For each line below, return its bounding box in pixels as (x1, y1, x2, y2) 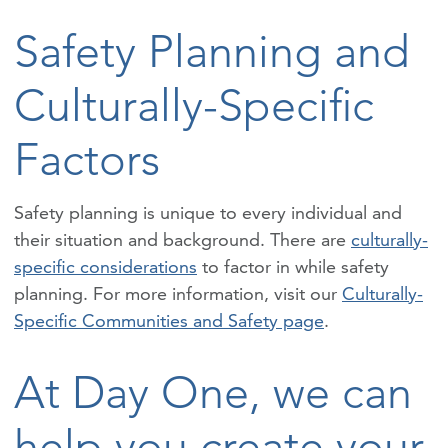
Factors (14, 131, 160, 186)
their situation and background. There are (14, 227, 351, 251)
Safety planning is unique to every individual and (14, 200, 402, 224)
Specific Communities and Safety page (14, 308, 324, 332)
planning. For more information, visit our (14, 281, 342, 305)
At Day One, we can (14, 364, 412, 419)
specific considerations (14, 254, 197, 278)
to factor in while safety (197, 254, 389, 278)
